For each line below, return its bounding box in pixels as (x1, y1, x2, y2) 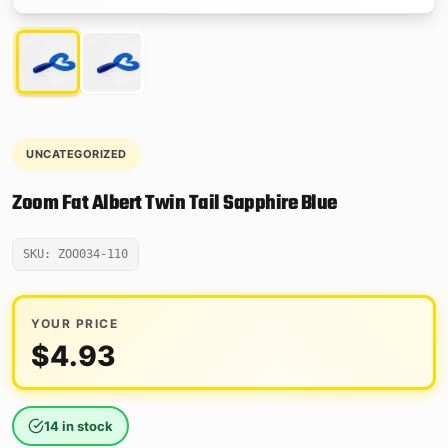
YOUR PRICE (31, 315, 118, 331)
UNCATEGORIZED (26, 146, 127, 161)
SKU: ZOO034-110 (23, 246, 128, 261)
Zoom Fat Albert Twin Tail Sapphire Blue (12, 187, 337, 219)
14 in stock (44, 417, 113, 434)
